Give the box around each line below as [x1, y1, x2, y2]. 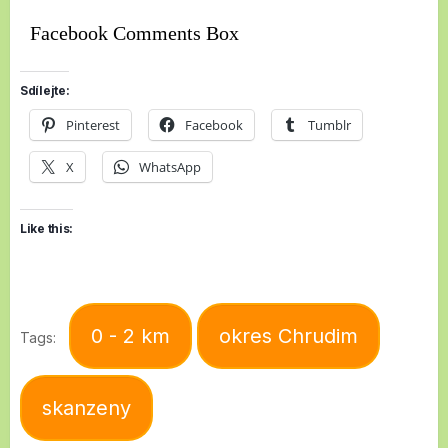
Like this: [20, 220, 73, 236]
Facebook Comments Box [30, 21, 239, 44]
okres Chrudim [219, 323, 358, 348]
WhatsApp [139, 157, 201, 176]
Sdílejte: [20, 82, 70, 98]
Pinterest [66, 115, 120, 134]
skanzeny [42, 395, 131, 420]
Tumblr [308, 115, 351, 134]
